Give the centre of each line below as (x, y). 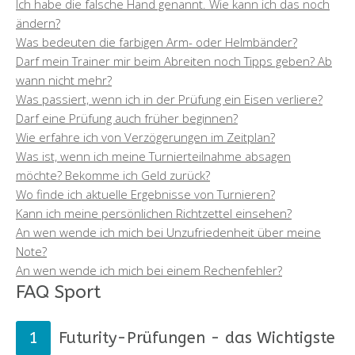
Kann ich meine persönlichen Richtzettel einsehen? (154, 213)
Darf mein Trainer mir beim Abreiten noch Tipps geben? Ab (174, 61)
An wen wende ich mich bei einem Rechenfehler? (149, 270)
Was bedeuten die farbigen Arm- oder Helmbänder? (157, 42)
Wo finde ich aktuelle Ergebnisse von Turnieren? (145, 194)
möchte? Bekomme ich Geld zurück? (113, 175)
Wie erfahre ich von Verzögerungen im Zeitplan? (145, 137)
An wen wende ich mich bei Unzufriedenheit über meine (168, 232)
